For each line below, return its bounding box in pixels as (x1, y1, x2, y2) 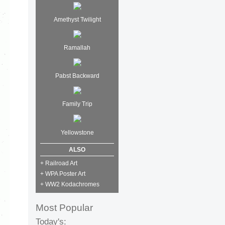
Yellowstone (60, 129, 94, 136)
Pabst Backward (55, 72, 99, 80)
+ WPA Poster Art (40, 170, 85, 177)
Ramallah (64, 44, 90, 52)
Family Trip (62, 100, 92, 108)
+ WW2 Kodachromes (40, 180, 99, 188)
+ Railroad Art (40, 159, 77, 167)
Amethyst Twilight (53, 16, 101, 23)
